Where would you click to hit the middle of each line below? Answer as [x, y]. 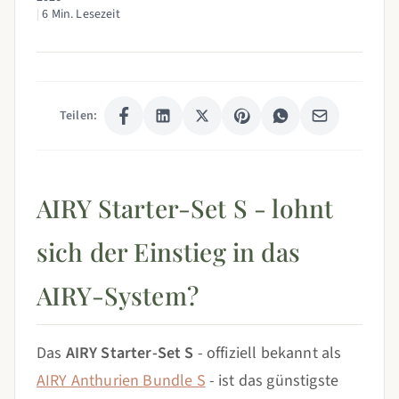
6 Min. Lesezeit [80, 14]
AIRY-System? [118, 295]
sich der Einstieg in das [168, 252]
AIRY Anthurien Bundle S [121, 381]
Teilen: [78, 116]
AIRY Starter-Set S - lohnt [185, 208]
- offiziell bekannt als [268, 353]
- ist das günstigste [272, 381]
